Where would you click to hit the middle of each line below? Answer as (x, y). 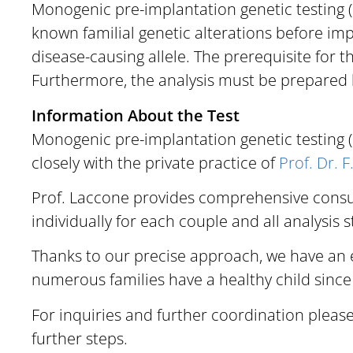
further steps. (80, 338)
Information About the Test (136, 115)
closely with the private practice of (155, 162)
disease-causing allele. (113, 57)
